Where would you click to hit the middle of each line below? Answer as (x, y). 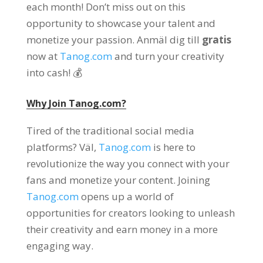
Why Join (46, 103)
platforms (49, 147)
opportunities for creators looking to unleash (130, 213)
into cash (47, 73)
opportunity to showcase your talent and (121, 23)
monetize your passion (79, 40)
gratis (216, 40)
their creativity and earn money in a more (122, 229)
